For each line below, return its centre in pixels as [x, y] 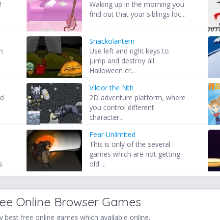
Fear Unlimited [113, 135]
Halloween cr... [112, 71]
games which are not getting [135, 154]
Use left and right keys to [129, 51]
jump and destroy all [122, 61]
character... [107, 117]
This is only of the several [130, 144]
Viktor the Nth [112, 88]
